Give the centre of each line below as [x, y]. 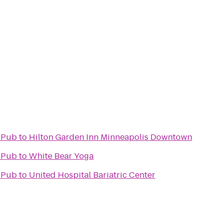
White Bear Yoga [61, 156]
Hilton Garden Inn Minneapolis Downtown [111, 137]
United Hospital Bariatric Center [92, 175]
